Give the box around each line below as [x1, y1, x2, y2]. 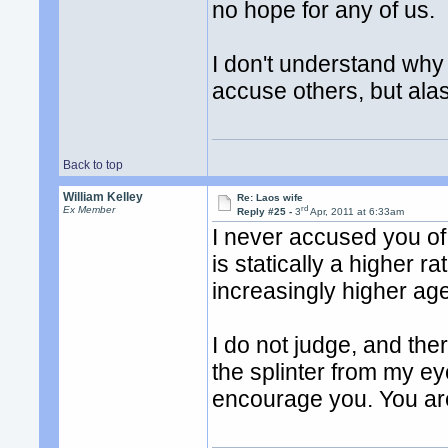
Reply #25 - [237, 206, 296, 218]
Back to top [63, 158, 124, 172]
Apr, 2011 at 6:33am [308, 206, 405, 218]
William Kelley [63, 190, 144, 204]
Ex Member [63, 204, 116, 215]
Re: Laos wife [237, 192, 304, 203]
